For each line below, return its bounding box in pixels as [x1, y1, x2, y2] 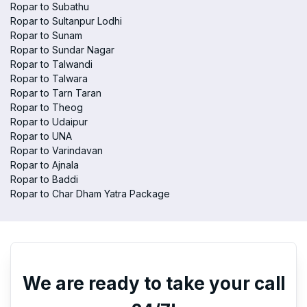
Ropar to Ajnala [10, 159, 79, 171]
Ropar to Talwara [10, 73, 88, 84]
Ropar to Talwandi [10, 58, 93, 70]
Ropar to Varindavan [10, 145, 103, 156]
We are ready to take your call [22, 273, 285, 294]
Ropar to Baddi [10, 173, 78, 185]
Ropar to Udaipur [10, 116, 88, 127]
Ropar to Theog [10, 101, 83, 113]
